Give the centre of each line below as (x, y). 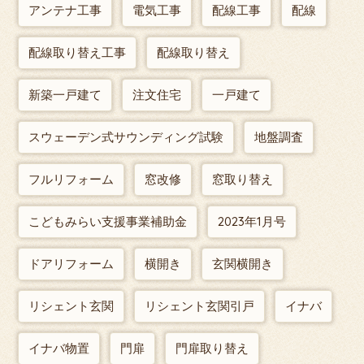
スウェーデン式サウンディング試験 (126, 137)
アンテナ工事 (65, 11)
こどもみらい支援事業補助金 (108, 222)
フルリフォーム (71, 180)
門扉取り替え (212, 349)
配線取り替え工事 (78, 53)
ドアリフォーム (71, 264)
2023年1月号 (252, 222)
